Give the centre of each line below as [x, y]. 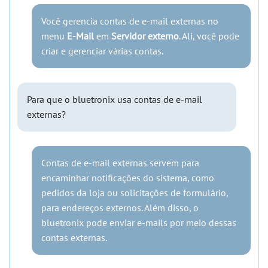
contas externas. [74, 237]
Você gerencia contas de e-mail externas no [130, 21]
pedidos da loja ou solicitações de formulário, [135, 192]
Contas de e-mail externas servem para [120, 162]
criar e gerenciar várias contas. [102, 51]
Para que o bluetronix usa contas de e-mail [115, 99]
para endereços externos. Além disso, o [120, 207]
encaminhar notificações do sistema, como [128, 177]
